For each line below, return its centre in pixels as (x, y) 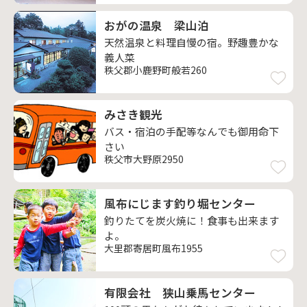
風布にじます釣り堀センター (180, 204)
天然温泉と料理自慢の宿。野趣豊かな (192, 42)
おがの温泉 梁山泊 (157, 25)
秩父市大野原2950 (144, 159)
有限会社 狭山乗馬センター (180, 293)
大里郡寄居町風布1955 (153, 248)
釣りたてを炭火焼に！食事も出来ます (192, 220)
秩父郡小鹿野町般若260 (156, 70)
